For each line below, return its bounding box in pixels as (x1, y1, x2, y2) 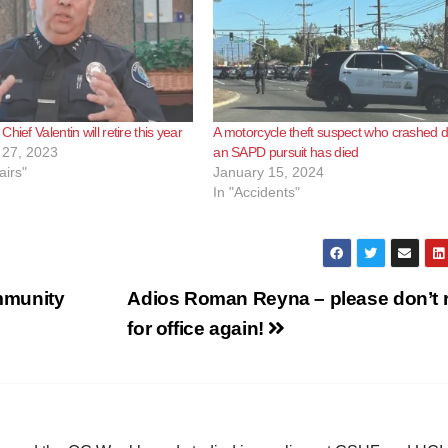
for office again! (127, 317, 269, 339)
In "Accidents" (213, 183, 301, 200)
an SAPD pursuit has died (213, 143, 359, 160)
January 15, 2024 (213, 163, 325, 180)
